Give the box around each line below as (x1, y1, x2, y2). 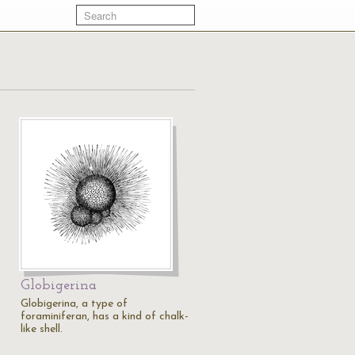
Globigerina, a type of (21, 298, 128, 310)
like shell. (21, 323, 63, 335)
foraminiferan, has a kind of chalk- (21, 311, 189, 323)
